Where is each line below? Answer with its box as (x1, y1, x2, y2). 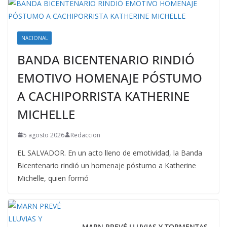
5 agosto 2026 (23, 130, 64, 139)
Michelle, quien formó (17, 173, 89, 183)
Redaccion (70, 130, 100, 139)
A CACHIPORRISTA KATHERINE (17, 87, 190, 104)
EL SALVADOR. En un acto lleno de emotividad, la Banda (17, 147, 202, 158)
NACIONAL (21, 34, 48, 42)
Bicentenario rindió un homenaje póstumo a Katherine (17, 160, 196, 170)
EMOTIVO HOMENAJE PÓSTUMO (17, 69, 202, 86)
